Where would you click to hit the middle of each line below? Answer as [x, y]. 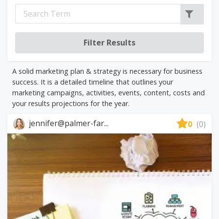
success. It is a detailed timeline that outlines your [93, 82]
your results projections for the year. [71, 103]
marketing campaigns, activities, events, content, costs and [109, 92]
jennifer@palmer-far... [68, 123]
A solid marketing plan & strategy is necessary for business [107, 71]
